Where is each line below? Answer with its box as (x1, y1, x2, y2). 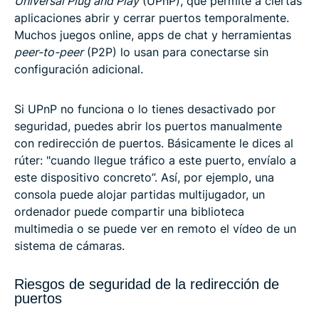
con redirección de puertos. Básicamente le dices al (14, 135, 293, 150)
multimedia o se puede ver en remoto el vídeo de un (14, 221, 296, 236)
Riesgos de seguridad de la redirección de (14, 276, 279, 292)
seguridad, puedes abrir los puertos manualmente (14, 118, 282, 133)
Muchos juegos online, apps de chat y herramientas (14, 27, 291, 42)
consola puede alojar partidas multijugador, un (14, 187, 265, 202)
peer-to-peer (14, 44, 83, 59)
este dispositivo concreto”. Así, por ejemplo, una (14, 169, 274, 184)
